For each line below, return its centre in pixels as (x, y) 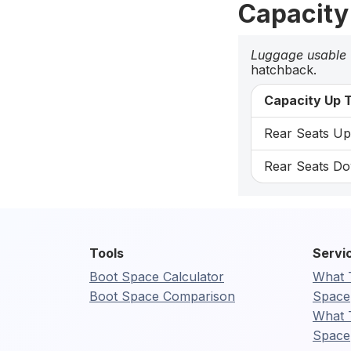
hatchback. (284, 69)
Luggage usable (299, 54)
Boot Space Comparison (162, 296)
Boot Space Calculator (157, 276)
